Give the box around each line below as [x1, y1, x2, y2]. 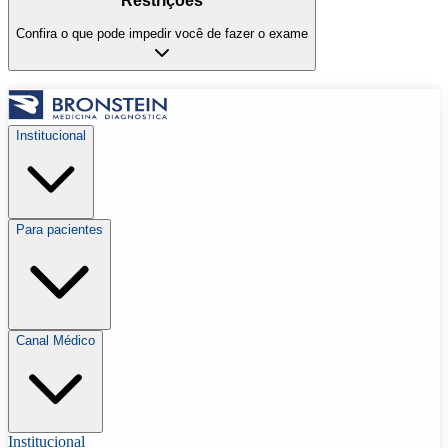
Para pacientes [16, 222, 103, 238]
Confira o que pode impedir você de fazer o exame [16, 25, 308, 41]
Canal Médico [16, 333, 95, 349]
